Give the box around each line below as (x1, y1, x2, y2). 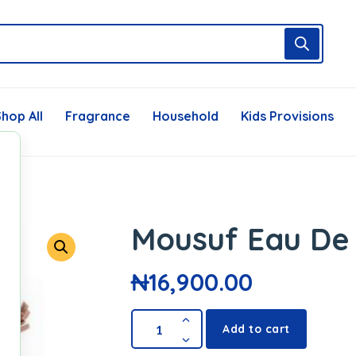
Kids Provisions (241, 108, 334, 124)
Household (153, 108, 219, 124)
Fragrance (65, 108, 130, 124)
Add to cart (222, 322, 290, 336)
